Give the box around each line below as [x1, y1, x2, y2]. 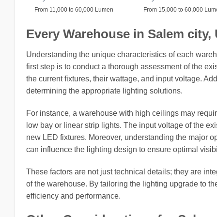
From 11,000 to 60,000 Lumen [34, 6, 114, 13]
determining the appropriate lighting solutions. [26, 86, 183, 95]
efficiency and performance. [26, 191, 121, 200]
